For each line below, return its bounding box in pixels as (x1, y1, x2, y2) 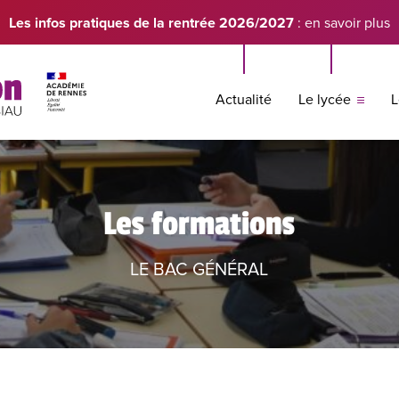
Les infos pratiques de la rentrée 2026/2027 (9, 13, 294, 32)
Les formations (103, 205, 296, 244)
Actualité (216, 91, 273, 109)
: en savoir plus (294, 13, 390, 32)
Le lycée (298, 91, 352, 109)
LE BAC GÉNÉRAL (130, 259, 269, 281)
